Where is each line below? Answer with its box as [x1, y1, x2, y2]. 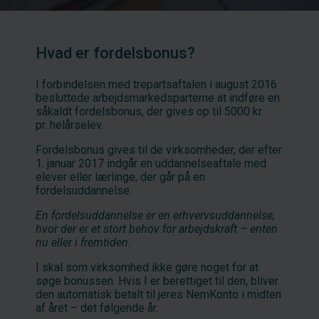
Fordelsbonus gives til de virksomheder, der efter [36, 142, 282, 157]
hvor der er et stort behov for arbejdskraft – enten [36, 221, 278, 236]
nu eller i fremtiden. [36, 235, 131, 249]
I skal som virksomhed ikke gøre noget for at [36, 260, 258, 274]
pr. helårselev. [36, 117, 103, 132]
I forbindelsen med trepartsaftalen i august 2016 [36, 77, 277, 91]
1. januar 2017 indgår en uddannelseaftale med [36, 156, 266, 170]
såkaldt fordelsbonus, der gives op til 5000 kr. [36, 104, 263, 118]
